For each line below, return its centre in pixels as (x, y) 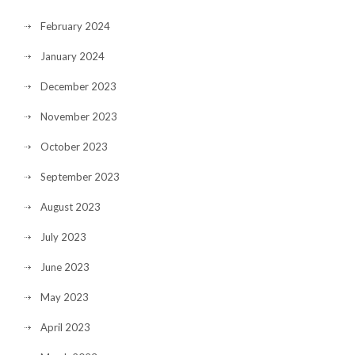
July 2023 (63, 237)
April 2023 (65, 327)
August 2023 (71, 207)
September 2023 (80, 177)
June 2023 (65, 267)
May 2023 (65, 297)
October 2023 (74, 147)
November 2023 (79, 116)
